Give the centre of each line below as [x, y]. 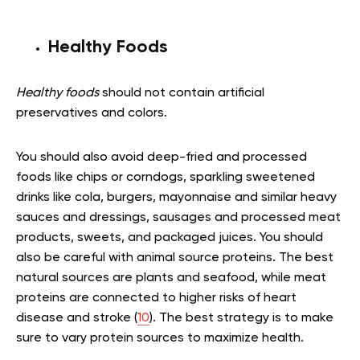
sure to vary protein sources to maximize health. [160, 338]
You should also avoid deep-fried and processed [162, 157]
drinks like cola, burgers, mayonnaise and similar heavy [176, 197]
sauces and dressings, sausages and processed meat [178, 217]
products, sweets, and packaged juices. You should [170, 237]
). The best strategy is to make [241, 318]
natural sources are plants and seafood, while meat [171, 278]
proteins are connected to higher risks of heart [156, 298]
